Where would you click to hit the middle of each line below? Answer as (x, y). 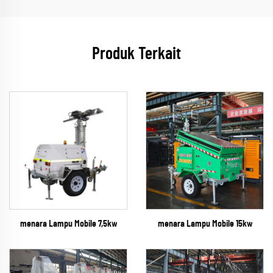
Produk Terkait (136, 54)
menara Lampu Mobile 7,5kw (68, 224)
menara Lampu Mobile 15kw (205, 224)
